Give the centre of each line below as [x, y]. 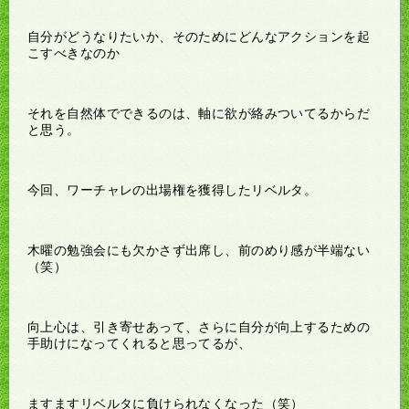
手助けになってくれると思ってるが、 [140, 343]
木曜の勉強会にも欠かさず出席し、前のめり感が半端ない [199, 250]
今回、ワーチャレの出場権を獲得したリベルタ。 [173, 189]
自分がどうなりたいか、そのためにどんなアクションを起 [199, 36]
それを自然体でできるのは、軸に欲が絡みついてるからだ [199, 113]
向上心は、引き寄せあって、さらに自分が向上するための [199, 326]
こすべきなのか [73, 52]
